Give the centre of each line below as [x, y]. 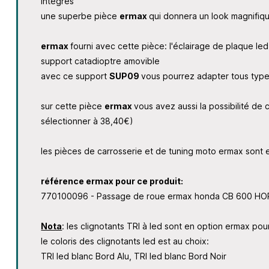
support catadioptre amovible [101, 61]
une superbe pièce [80, 16]
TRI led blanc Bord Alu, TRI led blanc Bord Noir [134, 256]
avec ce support [75, 76]
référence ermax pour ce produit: [112, 181]
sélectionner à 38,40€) [87, 121]
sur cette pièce [73, 106]
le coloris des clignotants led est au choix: [125, 241]
